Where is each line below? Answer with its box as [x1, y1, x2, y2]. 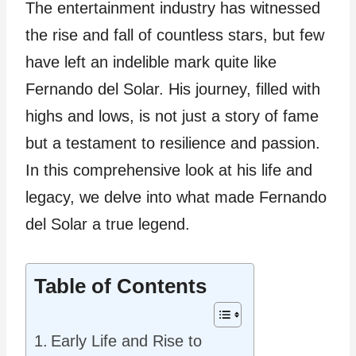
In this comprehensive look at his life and [25, 161, 312, 179]
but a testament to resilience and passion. [25, 134, 320, 152]
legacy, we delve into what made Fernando [25, 188, 327, 206]
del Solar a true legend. [25, 215, 190, 233]
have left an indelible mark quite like [25, 53, 277, 71]
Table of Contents [34, 274, 207, 299]
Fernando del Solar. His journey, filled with [25, 80, 320, 98]
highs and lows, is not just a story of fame [25, 107, 319, 125]
